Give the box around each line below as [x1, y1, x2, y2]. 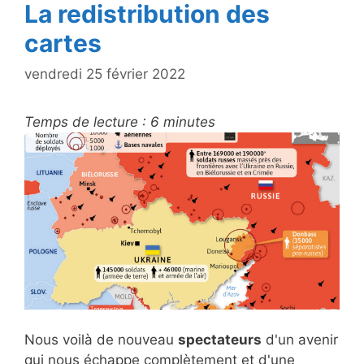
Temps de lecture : [24, 114, 146, 131]
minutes [163, 114, 215, 131]
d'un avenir [262, 331, 338, 349]
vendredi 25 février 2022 [24, 66, 185, 83]
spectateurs [178, 331, 262, 349]
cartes [24, 28, 102, 58]
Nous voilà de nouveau [24, 331, 178, 349]
